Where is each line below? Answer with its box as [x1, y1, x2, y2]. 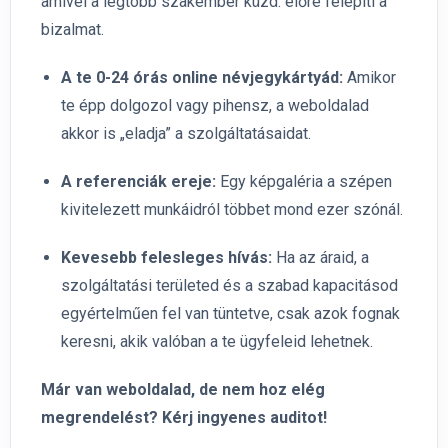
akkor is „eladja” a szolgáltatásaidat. [61, 124, 311, 144]
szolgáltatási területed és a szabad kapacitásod [61, 276, 398, 296]
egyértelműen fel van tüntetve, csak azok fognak [61, 304, 400, 324]
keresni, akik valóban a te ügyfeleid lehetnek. [61, 332, 373, 352]
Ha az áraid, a [272, 248, 369, 268]
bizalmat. [41, 20, 104, 40]
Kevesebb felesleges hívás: [61, 248, 272, 268]
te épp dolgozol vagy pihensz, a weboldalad [61, 96, 369, 116]
